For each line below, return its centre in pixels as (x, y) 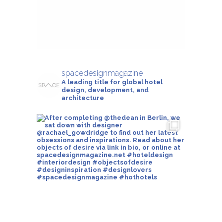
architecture (83, 98)
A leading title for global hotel (112, 82)
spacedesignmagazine (102, 73)
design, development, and (105, 90)
